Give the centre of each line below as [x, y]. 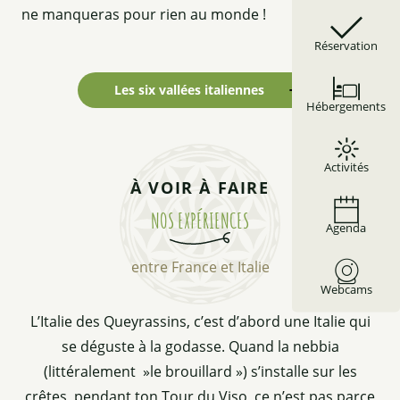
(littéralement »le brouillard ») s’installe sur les [200, 371]
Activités [346, 167]
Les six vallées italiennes [189, 89]
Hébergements [346, 107]
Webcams [346, 289]
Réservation [346, 46]
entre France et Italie [200, 267]
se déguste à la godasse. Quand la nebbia [200, 346]
